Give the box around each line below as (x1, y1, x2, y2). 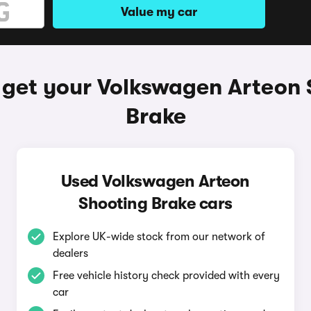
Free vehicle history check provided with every (52, 269, 280, 282)
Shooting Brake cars (78, 194, 233, 213)
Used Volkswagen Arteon (60, 171, 250, 191)
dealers (52, 247, 88, 260)
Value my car (121, 5, 197, 19)
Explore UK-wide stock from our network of (52, 230, 265, 243)
